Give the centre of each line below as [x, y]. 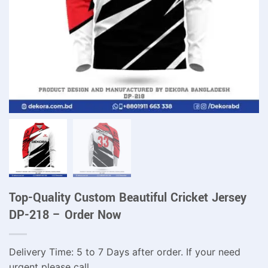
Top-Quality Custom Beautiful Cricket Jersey [128, 197]
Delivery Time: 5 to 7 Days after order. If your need [125, 252]
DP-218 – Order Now [65, 215]
